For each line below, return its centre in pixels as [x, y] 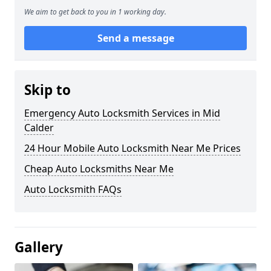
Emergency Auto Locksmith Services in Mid [122, 113]
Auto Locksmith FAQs [73, 189]
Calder [39, 127]
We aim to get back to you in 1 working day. [95, 11]
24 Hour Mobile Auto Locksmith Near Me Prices [132, 148]
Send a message [135, 38]
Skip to [47, 90]
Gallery [39, 247]
